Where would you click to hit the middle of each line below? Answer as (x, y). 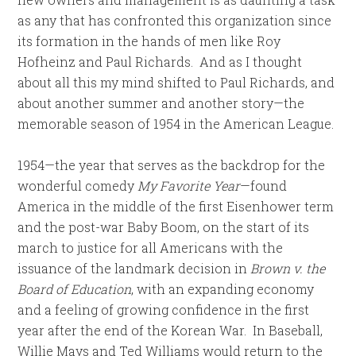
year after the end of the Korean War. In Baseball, (170, 330)
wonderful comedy (78, 186)
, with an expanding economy (223, 289)
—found (264, 186)
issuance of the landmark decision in (134, 268)
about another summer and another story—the (161, 103)
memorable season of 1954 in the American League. (176, 124)
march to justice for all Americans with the (151, 248)
